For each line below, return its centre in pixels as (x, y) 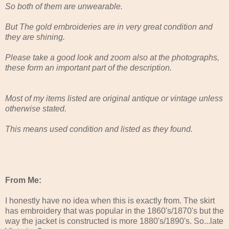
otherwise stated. (36, 108)
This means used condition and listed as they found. (99, 129)
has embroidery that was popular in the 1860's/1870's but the (114, 211)
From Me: (23, 180)
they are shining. (35, 37)
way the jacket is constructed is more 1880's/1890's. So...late (114, 221)
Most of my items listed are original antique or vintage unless (114, 98)
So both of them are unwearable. (64, 6)
